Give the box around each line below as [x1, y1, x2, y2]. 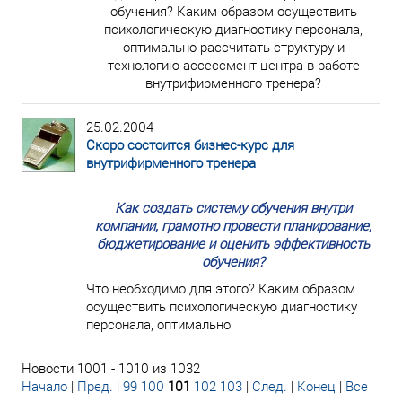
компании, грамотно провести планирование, [95, 216, 371, 234]
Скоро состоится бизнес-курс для [86, 135, 294, 153]
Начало [22, 377, 67, 395]
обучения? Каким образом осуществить [109, 2, 357, 20]
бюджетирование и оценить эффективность [97, 234, 370, 252]
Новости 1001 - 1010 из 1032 [22, 359, 200, 377]
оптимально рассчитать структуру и [122, 38, 345, 56]
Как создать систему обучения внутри [115, 198, 352, 216]
